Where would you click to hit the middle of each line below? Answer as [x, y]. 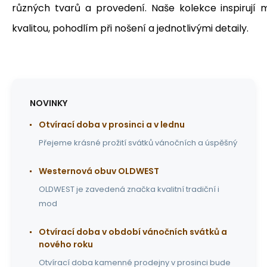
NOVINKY [49, 103]
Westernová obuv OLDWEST [99, 171]
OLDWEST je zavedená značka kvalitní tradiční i [129, 189]
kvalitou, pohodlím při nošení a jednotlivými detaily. [130, 28]
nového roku [66, 244]
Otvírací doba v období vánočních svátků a [133, 232]
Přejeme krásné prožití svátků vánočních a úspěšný [138, 142]
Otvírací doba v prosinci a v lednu [112, 124]
